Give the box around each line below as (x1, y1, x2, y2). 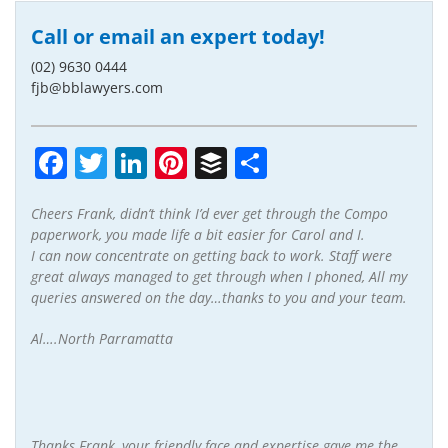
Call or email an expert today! (31, 22, 325, 50)
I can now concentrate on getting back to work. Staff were (31, 245, 392, 265)
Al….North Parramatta (31, 328, 173, 348)
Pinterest (187, 140, 320, 184)
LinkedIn (147, 140, 276, 184)
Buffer (227, 140, 321, 184)
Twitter (107, 140, 211, 184)
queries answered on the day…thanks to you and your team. (31, 287, 407, 307)
